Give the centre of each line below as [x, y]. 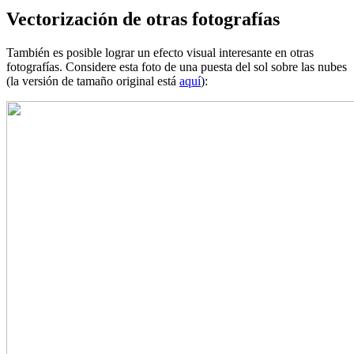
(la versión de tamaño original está [93, 81]
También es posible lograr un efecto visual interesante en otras [160, 52]
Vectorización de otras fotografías [143, 19]
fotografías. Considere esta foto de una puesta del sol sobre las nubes [177, 66]
